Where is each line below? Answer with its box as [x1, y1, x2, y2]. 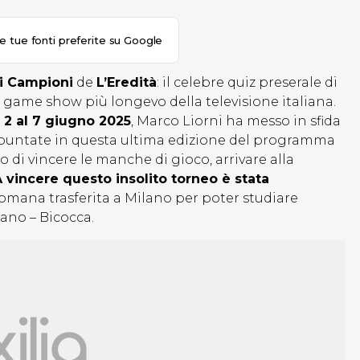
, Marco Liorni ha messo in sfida [131, 113, 341, 129]
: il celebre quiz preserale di [157, 75, 337, 91]
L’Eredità [96, 75, 157, 91]
